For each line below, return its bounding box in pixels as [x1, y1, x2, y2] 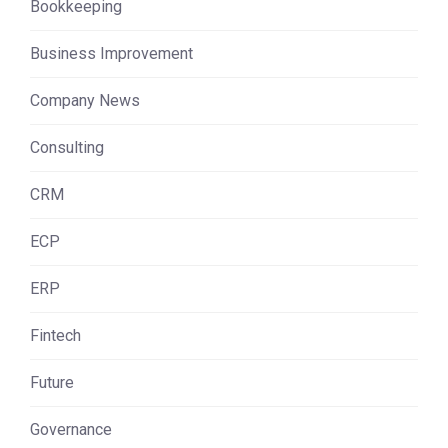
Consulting [30, 137, 104, 157]
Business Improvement [30, 43, 193, 63]
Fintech [30, 325, 81, 345]
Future [30, 372, 74, 392]
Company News [30, 90, 140, 110]
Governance [30, 419, 112, 439]
